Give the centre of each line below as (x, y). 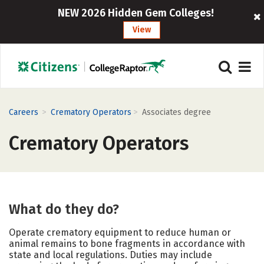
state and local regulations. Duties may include (110, 255)
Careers (24, 112)
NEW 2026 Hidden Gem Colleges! (136, 13)
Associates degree (176, 112)
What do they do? (64, 209)
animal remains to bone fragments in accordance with (127, 244)
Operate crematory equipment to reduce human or (120, 232)
